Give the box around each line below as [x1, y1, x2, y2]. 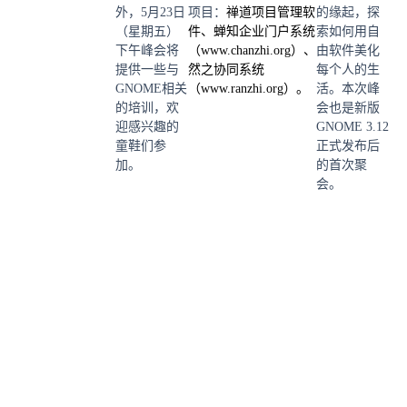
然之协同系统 [188, 63, 264, 76]
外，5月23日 [115, 5, 185, 19]
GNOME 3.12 [316, 120, 389, 134]
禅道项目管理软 [226, 5, 315, 19]
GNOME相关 [115, 82, 187, 95]
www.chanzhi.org [201, 44, 291, 57]
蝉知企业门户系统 [213, 25, 315, 38]
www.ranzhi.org [201, 82, 283, 95]
